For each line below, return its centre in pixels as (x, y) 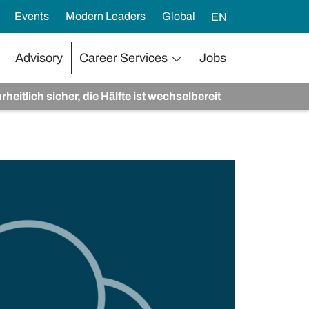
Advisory (39, 58)
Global (179, 16)
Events (32, 16)
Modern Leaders (106, 16)
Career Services (123, 58)
